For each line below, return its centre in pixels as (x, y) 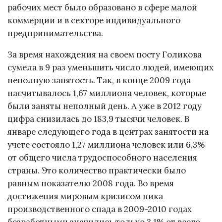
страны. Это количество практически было (97, 171)
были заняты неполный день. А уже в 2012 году (105, 106)
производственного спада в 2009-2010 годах (100, 209)
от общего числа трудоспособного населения (102, 158)
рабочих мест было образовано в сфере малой (102, 8)
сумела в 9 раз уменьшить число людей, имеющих (111, 68)
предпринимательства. (55, 33)
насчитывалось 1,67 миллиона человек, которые (107, 93)
